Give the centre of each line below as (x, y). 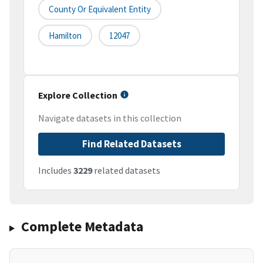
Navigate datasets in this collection (110, 118)
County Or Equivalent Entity (100, 9)
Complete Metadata (82, 227)
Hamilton (65, 36)
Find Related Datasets (131, 144)
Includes (56, 171)
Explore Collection (78, 95)
